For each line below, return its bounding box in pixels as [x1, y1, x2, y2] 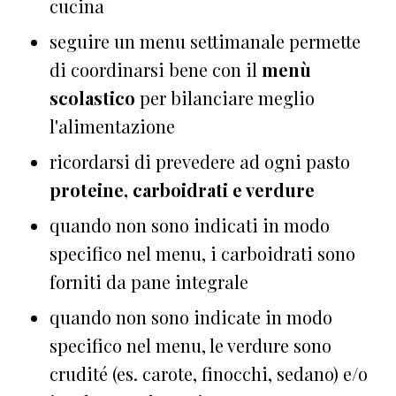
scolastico [49, 85, 135, 110]
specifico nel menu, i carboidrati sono [49, 240, 355, 265]
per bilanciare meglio [135, 85, 315, 110]
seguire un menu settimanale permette [49, 28, 361, 53]
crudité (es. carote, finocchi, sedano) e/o [49, 361, 368, 385]
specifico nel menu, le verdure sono [49, 332, 331, 357]
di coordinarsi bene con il [49, 57, 262, 81]
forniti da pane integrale [49, 269, 248, 293]
